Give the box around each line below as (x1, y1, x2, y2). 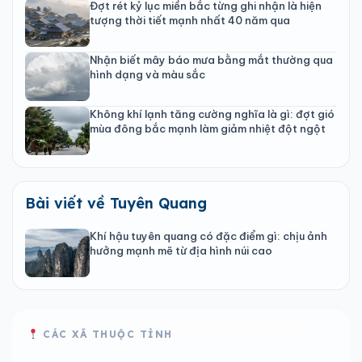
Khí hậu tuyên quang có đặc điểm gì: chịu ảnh (90, 229, 327, 242)
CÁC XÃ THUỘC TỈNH (38, 327, 173, 340)
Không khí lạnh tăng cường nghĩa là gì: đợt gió (90, 107, 335, 120)
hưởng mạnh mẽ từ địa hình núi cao (90, 243, 272, 257)
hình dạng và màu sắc (90, 67, 205, 81)
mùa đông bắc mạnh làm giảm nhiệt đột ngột (90, 121, 326, 135)
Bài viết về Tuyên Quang (25, 193, 207, 213)
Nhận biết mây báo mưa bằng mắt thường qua (90, 53, 333, 66)
